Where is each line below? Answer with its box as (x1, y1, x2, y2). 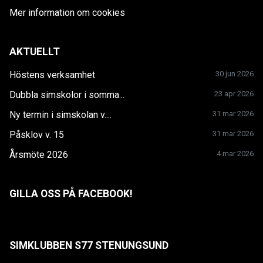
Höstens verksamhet (9, 69, 95, 80)
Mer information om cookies (9, 6, 125, 18)
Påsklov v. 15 (9, 129, 64, 140)
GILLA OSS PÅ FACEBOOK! (9, 187, 133, 200)
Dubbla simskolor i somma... (9, 89, 124, 100)
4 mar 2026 (217, 149, 254, 158)
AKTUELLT (9, 45, 60, 58)
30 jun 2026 (215, 69, 254, 78)
